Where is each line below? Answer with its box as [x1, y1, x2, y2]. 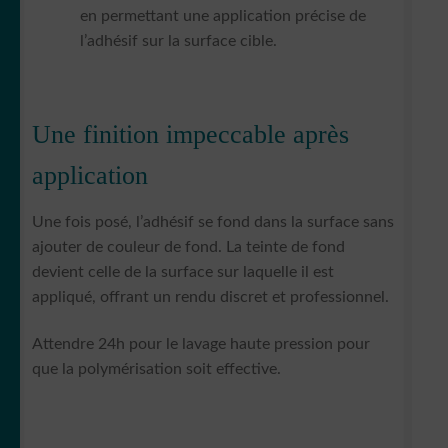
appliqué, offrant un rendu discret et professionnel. [32, 288, 389, 305]
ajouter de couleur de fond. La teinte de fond [32, 238, 345, 255]
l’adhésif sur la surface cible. [80, 33, 277, 50]
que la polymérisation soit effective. [32, 361, 281, 378]
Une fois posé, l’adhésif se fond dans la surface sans [32, 213, 394, 230]
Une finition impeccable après [32, 119, 349, 149]
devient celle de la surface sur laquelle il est [32, 263, 334, 280]
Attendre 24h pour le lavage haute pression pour [32, 336, 370, 353]
